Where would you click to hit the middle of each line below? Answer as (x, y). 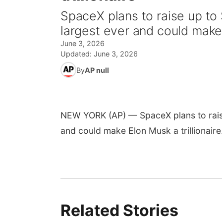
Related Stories (119, 210)
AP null (97, 70)
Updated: (77, 54)
